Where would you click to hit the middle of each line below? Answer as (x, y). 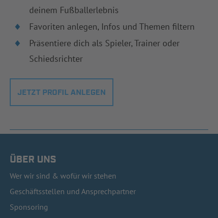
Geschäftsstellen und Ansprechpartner (73, 191)
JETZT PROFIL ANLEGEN (62, 92)
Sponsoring (29, 207)
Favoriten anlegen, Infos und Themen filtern (112, 26)
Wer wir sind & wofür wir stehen (63, 175)
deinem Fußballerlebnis (74, 10)
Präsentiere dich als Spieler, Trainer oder (104, 43)
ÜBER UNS (33, 159)
